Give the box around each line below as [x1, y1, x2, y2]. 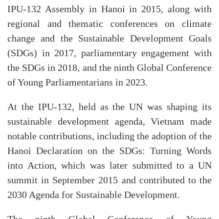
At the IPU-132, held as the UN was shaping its [7, 101, 212, 112]
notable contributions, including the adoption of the [7, 131, 212, 142]
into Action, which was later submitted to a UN [7, 160, 212, 171]
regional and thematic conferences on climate [7, 18, 212, 29]
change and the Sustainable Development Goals [7, 33, 212, 44]
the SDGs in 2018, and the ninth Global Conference [7, 62, 212, 73]
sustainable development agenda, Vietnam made [7, 116, 212, 127]
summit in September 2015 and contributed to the [7, 175, 212, 186]
